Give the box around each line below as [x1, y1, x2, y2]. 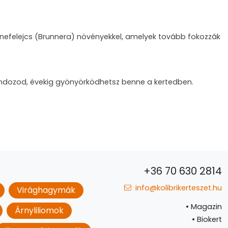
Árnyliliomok [15, 205, 64, 216]
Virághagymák [17, 184, 75, 196]
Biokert [195, 214, 222, 224]
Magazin [189, 202, 222, 212]
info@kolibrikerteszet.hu [133, 183, 222, 193]
